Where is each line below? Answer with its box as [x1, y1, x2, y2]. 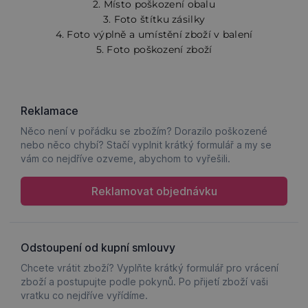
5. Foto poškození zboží [96, 43, 212, 56]
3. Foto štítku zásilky [102, 12, 206, 25]
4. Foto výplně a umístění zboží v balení [55, 27, 253, 41]
